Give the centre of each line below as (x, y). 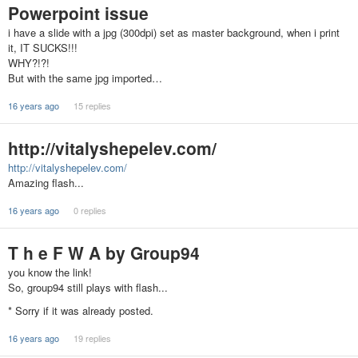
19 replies (92, 338)
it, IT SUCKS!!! (43, 48)
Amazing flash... (46, 183)
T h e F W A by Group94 (104, 253)
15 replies (92, 105)
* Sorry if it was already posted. (81, 311)
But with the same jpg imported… (85, 78)
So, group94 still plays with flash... (88, 287)
